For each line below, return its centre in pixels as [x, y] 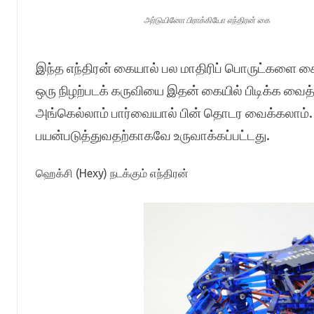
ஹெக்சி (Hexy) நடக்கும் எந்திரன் [112, 173]
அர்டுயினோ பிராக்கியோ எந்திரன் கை [206, 20]
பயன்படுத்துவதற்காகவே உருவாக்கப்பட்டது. [152, 136]
